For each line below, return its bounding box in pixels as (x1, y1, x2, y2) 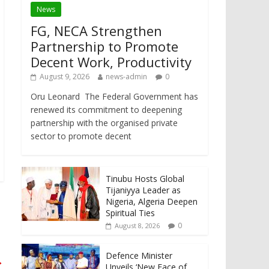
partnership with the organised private (31, 116, 178, 128)
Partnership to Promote (31, 37, 178, 55)
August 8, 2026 (115, 220, 160, 230)
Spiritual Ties (106, 207, 155, 219)
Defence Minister (106, 249, 172, 261)
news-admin (106, 71, 147, 82)
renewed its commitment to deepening (31, 103, 182, 115)
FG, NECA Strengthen (31, 21, 162, 40)
